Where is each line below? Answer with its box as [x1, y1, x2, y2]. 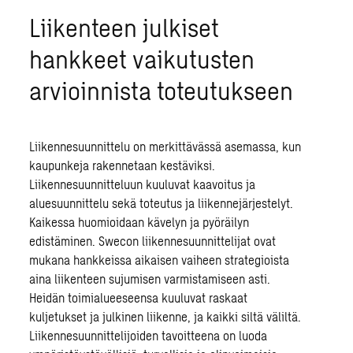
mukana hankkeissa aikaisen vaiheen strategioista [29, 252, 290, 267]
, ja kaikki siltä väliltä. [188, 309, 302, 324]
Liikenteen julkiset [29, 12, 220, 42]
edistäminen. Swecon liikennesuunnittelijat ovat [29, 233, 277, 248]
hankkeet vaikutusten [29, 43, 255, 73]
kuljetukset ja [29, 309, 100, 324]
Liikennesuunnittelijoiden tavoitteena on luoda [29, 328, 268, 343]
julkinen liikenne [99, 309, 188, 324]
